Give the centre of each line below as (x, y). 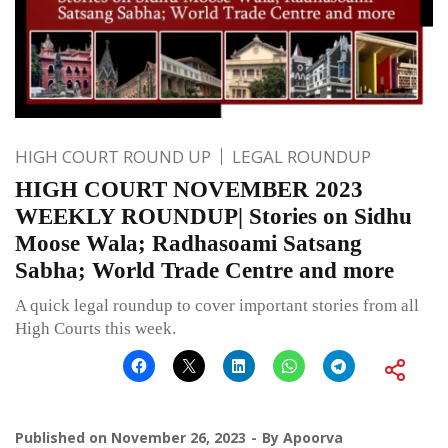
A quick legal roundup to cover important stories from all (217, 305)
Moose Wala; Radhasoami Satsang (188, 243)
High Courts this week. (95, 328)
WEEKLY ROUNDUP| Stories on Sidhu (213, 216)
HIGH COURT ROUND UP (113, 156)
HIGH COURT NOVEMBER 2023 (189, 189)
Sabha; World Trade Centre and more (204, 270)
